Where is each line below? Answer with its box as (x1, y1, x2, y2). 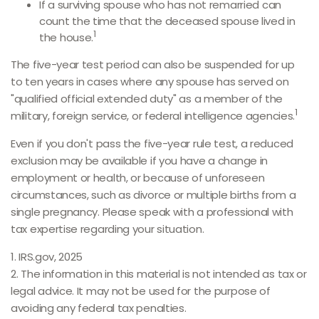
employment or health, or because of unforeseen (11, 170, 265, 185)
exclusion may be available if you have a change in (11, 153, 268, 168)
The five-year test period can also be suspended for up (11, 57, 295, 72)
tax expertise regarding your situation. (11, 221, 204, 236)
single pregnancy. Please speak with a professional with (11, 204, 293, 219)
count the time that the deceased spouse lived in (39, 14, 296, 28)
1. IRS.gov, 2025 (11, 249, 83, 264)
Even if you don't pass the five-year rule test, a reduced (11, 136, 293, 151)
